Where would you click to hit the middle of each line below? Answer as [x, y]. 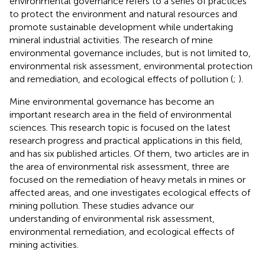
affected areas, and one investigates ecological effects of [130, 192]
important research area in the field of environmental [121, 114]
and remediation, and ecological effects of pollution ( [121, 79]
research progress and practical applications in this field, [126, 140]
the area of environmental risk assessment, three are [119, 166]
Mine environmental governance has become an [112, 101]
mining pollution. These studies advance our [102, 205]
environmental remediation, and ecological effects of [122, 231]
